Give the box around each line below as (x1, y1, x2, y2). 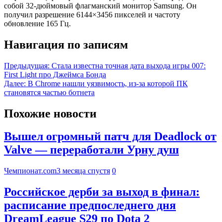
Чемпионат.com (4, 166, 56, 175)
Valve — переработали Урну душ (4, 143, 179, 157)
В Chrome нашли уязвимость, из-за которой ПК (28, 79, 188, 88)
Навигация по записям (4, 38, 128, 51)
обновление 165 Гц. (4, 19, 71, 28)
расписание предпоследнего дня (4, 199, 176, 212)
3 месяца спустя (56, 166, 110, 175)
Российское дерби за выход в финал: (4, 185, 200, 199)
